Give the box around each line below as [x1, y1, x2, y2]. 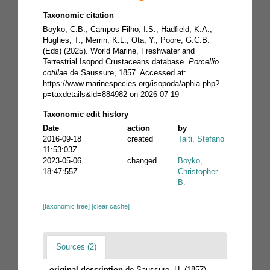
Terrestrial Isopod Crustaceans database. [43, 57, 189, 66]
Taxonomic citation [43, 10, 114, 20]
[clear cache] [92, 202, 130, 210]
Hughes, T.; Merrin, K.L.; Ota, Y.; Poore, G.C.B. [43, 35, 210, 45]
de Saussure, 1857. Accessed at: [67, 67, 186, 77]
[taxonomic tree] [43, 202, 92, 210]
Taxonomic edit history [43, 109, 128, 119]
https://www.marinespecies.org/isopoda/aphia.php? [43, 78, 219, 88]
